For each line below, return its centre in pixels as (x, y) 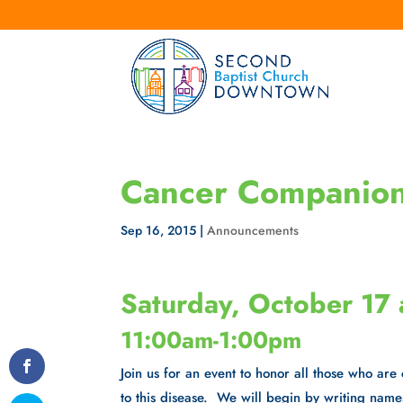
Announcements (253, 230)
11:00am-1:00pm (211, 340)
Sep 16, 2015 (159, 230)
